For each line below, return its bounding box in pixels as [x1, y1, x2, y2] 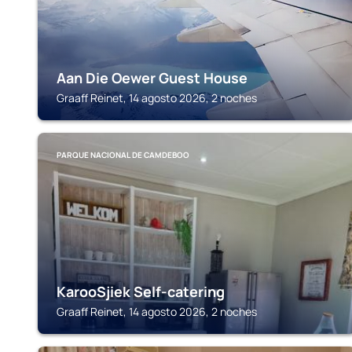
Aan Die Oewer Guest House [57, 68, 247, 87]
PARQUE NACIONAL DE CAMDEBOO [57, 149, 189, 160]
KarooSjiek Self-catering [57, 282, 225, 301]
